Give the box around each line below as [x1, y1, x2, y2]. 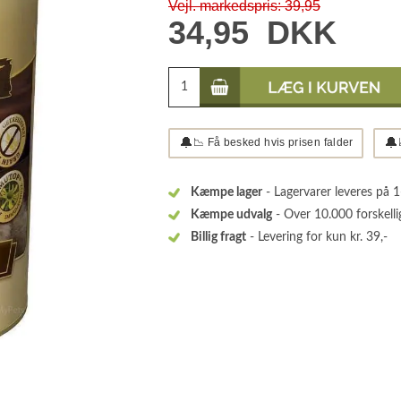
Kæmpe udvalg [191, 209, 272, 222]
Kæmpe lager [191, 186, 262, 200]
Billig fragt [191, 231, 246, 244]
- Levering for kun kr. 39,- [246, 231, 388, 244]
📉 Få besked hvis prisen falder [192, 135, 354, 149]
